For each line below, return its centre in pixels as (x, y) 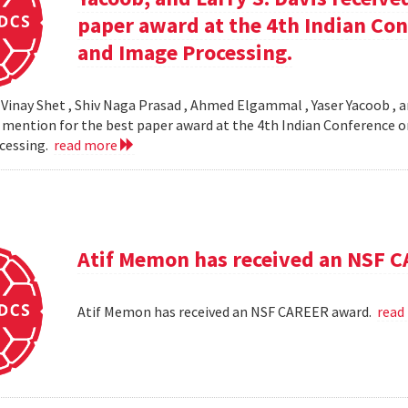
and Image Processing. (185, 52)
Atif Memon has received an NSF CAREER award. (228, 311)
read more (87, 144)
